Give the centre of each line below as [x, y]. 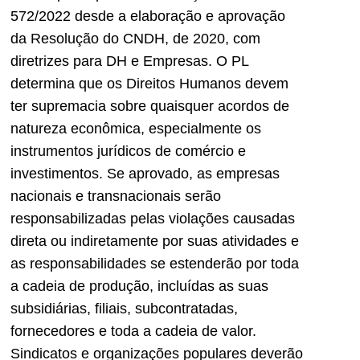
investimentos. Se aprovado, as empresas [145, 174]
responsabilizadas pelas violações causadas [153, 219]
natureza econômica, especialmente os [136, 129]
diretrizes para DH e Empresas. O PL [129, 61]
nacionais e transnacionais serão [116, 196]
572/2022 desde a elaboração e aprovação [148, 16]
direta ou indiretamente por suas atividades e [155, 241]
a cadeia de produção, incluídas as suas [139, 286]
